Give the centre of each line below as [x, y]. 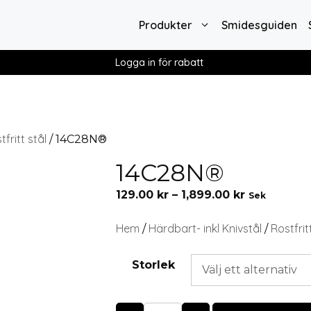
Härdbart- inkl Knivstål [205, 228]
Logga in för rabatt [159, 62]
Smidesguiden [259, 25]
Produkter [165, 25]
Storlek [154, 265]
